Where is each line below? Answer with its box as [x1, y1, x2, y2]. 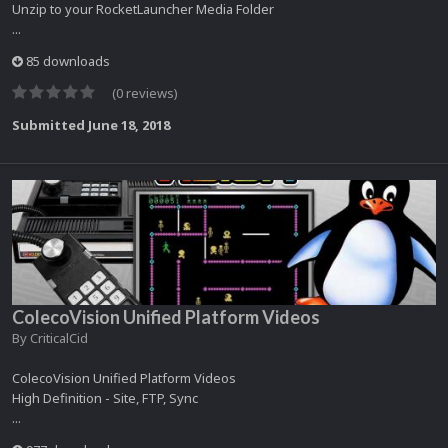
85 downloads [23, 51, 110, 70]
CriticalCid [30, 328, 88, 347]
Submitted [12, 115, 88, 134]
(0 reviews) [112, 83, 178, 102]
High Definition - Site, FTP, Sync [12, 388, 198, 407]
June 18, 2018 [88, 115, 170, 134]
